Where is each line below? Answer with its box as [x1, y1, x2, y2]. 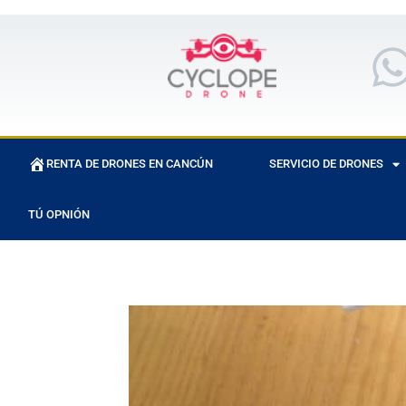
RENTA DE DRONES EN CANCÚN [46, 157, 213, 170]
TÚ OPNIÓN [28, 208, 90, 221]
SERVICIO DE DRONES [269, 157, 383, 170]
